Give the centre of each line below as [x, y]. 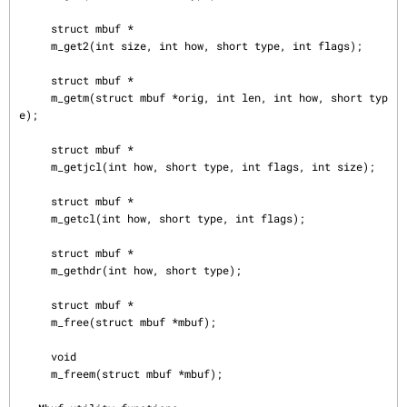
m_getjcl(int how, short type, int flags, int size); [35, 166]
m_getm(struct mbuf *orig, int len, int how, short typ [35, 97]
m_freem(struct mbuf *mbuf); [35, 373]
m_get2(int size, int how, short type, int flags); [35, 45]
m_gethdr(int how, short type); [35, 270]
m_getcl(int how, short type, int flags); [35, 218]
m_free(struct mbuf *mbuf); [35, 322]
